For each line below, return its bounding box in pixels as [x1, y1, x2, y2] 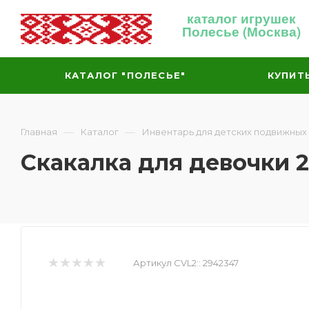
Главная [21, 126, 57, 137]
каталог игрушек [187, 9, 296, 28]
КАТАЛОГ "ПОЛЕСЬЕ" [64, 70, 186, 81]
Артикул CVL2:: [133, 257, 201, 268]
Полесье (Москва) [182, 22, 301, 41]
